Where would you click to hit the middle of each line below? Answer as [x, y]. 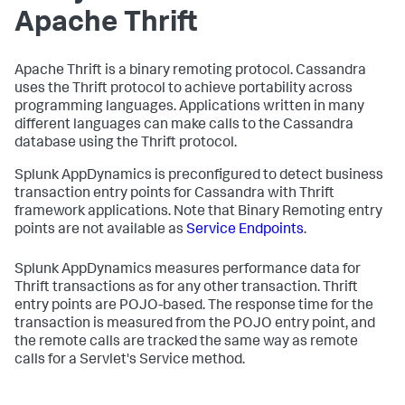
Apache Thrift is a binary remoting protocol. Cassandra [190, 71]
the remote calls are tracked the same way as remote [186, 343]
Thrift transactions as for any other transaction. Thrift [186, 288]
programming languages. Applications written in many [189, 108]
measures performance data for [256, 270]
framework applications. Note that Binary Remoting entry [198, 212]
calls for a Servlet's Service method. [130, 361]
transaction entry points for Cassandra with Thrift [174, 194]
